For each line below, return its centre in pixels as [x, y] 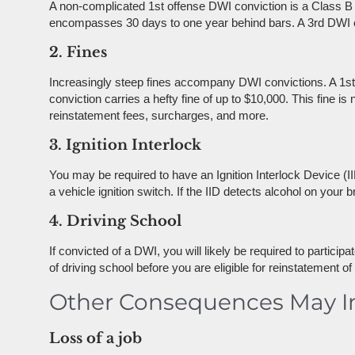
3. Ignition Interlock [125, 145]
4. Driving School [115, 221]
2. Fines [78, 52]
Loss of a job [95, 339]
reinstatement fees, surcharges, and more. [159, 115]
